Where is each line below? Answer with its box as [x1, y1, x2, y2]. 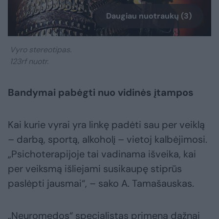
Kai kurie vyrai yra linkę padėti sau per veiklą [8, 118, 205, 131]
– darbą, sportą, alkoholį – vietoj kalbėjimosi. [8, 133, 207, 146]
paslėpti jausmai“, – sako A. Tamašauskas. [8, 177, 194, 190]
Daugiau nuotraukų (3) [106, 11, 192, 22]
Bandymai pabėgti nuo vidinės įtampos [8, 86, 194, 99]
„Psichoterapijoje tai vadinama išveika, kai [8, 148, 196, 161]
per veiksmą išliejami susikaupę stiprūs [8, 162, 182, 175]
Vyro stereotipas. [8, 44, 71, 55]
